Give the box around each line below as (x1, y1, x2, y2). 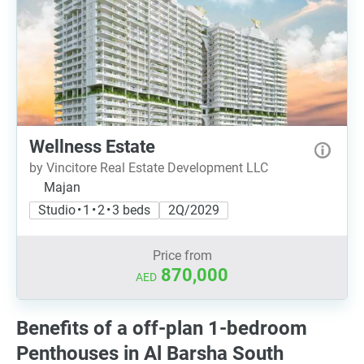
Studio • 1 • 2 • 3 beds (38, 202, 150, 218)
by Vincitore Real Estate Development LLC (29, 160, 268, 175)
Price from (152, 248, 212, 263)
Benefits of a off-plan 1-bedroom (16, 317, 307, 340)
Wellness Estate (29, 136, 155, 157)
